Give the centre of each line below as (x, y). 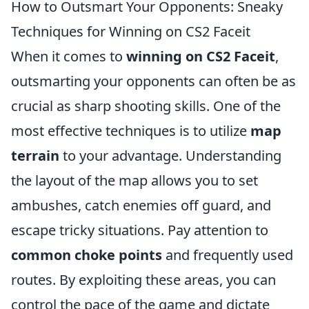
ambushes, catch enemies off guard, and (141, 205)
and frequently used (228, 255)
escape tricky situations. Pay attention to (140, 230)
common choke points (87, 255)
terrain (35, 156)
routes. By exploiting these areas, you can (143, 280)
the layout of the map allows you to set (134, 180)
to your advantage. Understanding (170, 156)
